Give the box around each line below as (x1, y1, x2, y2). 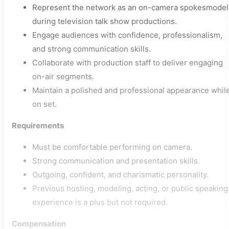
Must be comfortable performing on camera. (32, 142, 192, 152)
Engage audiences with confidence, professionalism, (32, 30, 222, 40)
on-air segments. (32, 72, 94, 81)
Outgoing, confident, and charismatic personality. (32, 170, 209, 179)
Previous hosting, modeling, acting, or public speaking (32, 184, 228, 193)
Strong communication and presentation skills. (32, 156, 200, 166)
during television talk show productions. (32, 16, 177, 26)
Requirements (12, 121, 64, 130)
